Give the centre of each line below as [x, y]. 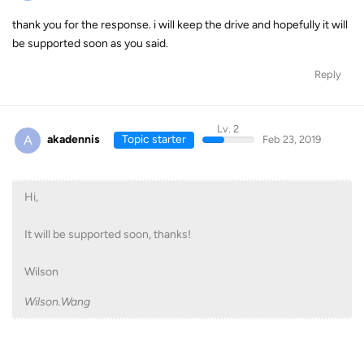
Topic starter [154, 139]
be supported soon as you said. [90, 43]
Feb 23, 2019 [291, 139]
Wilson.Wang [57, 301]
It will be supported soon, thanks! [108, 234]
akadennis [74, 139]
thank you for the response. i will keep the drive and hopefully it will [180, 25]
